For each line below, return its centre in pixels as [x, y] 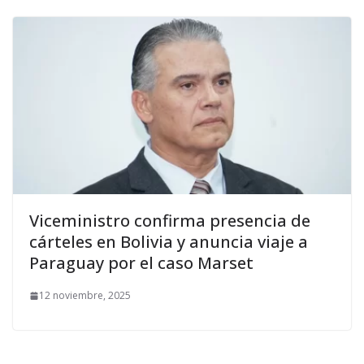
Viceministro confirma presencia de [170, 221]
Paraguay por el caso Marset [141, 263]
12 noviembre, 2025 [85, 296]
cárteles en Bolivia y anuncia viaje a [169, 242]
